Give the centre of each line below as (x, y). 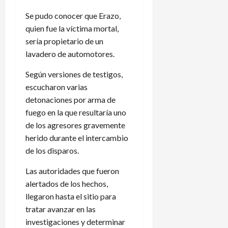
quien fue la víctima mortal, (72, 28)
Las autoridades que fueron (72, 170)
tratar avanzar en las (61, 209)
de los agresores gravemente (75, 125)
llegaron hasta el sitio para (71, 196)
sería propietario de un (64, 41)
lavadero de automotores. (70, 53)
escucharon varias (56, 87)
